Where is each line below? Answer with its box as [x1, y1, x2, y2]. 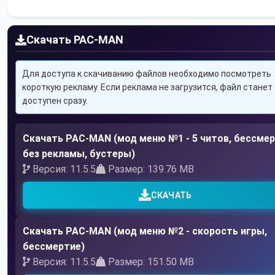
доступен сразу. [22, 96, 88, 106]
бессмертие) [23, 241, 85, 253]
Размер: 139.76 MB [106, 163, 194, 176]
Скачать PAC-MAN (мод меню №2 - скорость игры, [23, 225, 267, 238]
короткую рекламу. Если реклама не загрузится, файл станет [22, 82, 273, 93]
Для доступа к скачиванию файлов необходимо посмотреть [22, 69, 271, 79]
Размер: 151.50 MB [106, 256, 194, 268]
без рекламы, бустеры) [23, 148, 135, 160]
